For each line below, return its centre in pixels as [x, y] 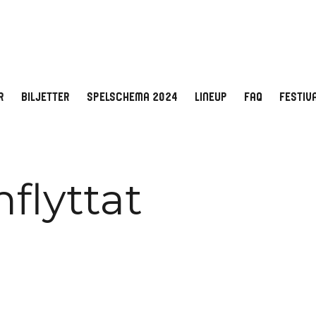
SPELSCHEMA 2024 [132, 98]
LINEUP [211, 98]
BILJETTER [45, 98]
